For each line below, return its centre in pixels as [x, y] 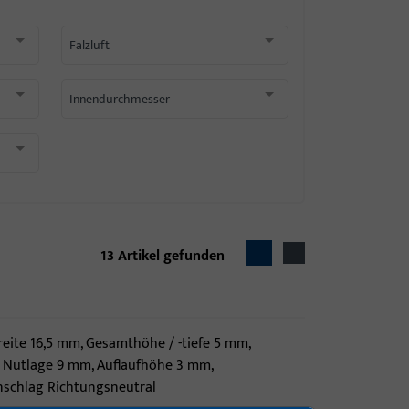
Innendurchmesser [119, 99]
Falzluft [89, 45]
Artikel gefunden [171, 256]
